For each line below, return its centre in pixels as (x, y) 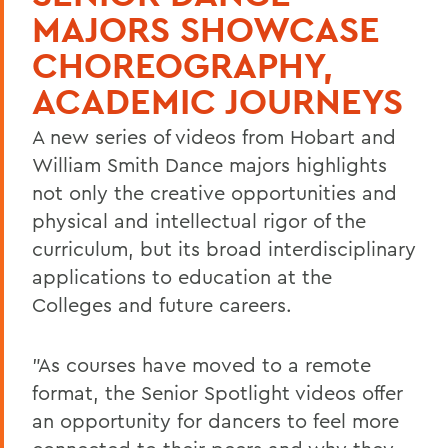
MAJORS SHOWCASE (206, 28)
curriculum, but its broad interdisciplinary (224, 248)
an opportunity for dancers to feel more (215, 420)
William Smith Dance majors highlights (209, 164)
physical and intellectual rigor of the (199, 220)
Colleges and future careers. (162, 304)
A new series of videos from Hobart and (214, 136)
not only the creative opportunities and (214, 192)
